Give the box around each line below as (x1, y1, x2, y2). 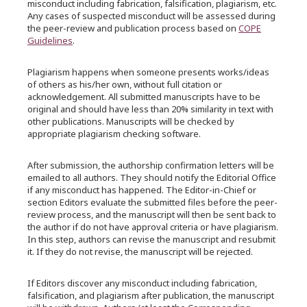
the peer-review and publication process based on (27, 22, 238, 34)
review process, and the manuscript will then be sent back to (27, 208, 276, 221)
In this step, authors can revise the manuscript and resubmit (27, 233, 275, 245)
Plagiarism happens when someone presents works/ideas (27, 66, 269, 78)
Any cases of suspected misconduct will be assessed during (27, 10, 275, 22)
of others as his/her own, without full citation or (27, 78, 222, 90)
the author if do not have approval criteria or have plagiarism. (27, 221, 278, 233)
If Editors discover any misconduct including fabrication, (27, 277, 257, 289)
